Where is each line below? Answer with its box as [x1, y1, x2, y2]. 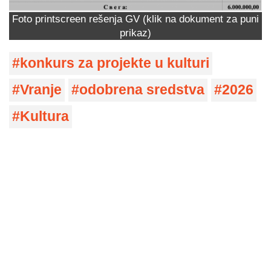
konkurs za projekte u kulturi [20, 56, 209, 71]
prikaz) [120, 27, 151, 39]
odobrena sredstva [79, 82, 204, 98]
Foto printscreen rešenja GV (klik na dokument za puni [12, 13, 259, 25]
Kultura [20, 109, 69, 125]
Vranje [20, 82, 62, 98]
